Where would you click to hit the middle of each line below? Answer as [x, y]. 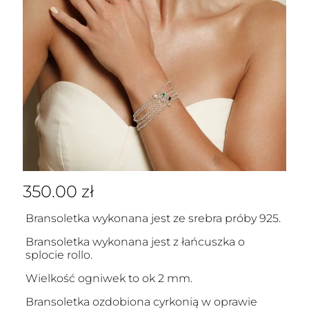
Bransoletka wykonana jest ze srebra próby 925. [153, 218]
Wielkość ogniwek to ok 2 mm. [109, 278]
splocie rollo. [59, 255]
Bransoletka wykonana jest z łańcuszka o [135, 242]
